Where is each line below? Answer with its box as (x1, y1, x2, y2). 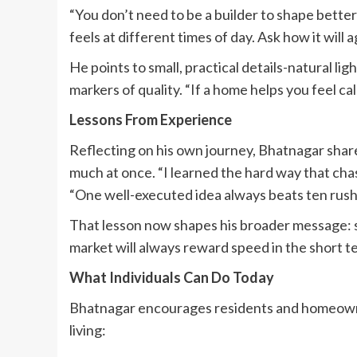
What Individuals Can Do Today (69, 268, 274, 286)
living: (69, 320, 106, 339)
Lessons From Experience (69, 110, 232, 128)
